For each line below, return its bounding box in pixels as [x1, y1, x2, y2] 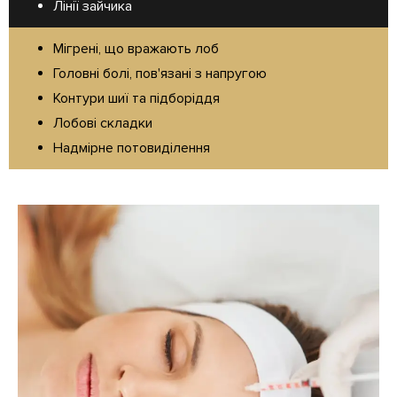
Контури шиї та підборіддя [53, 90, 220, 108]
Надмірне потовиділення [53, 139, 210, 158]
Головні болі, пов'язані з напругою [53, 65, 267, 83]
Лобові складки [53, 114, 152, 133]
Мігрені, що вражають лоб [53, 40, 219, 58]
